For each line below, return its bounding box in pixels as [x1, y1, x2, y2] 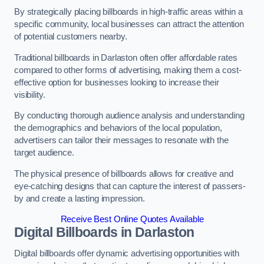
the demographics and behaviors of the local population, [14, 123, 223, 133]
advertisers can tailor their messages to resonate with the [14, 136, 229, 146]
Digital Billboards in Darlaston [14, 225, 194, 240]
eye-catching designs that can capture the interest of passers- [14, 181, 246, 191]
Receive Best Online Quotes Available [60, 214, 204, 225]
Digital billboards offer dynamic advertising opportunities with [14, 248, 239, 258]
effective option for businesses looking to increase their [14, 77, 219, 87]
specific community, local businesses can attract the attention [14, 19, 244, 29]
